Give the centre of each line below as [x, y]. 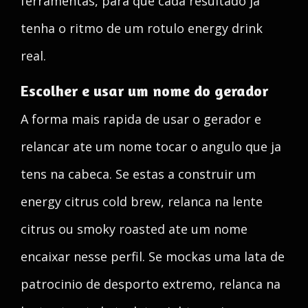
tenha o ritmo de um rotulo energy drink [142, 28]
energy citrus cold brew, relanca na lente [142, 201]
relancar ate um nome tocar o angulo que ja [151, 146]
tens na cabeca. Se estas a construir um [138, 174]
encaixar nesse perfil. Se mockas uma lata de [153, 256]
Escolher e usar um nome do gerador [144, 91]
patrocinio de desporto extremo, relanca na [151, 284]
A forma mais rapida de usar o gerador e [141, 119]
